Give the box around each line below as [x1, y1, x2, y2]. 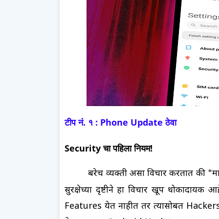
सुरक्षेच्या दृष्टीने [65, 184, 117, 196]
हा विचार [117, 184, 148, 196]
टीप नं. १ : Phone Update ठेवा [65, 116, 179, 128]
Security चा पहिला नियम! [65, 142, 153, 154]
